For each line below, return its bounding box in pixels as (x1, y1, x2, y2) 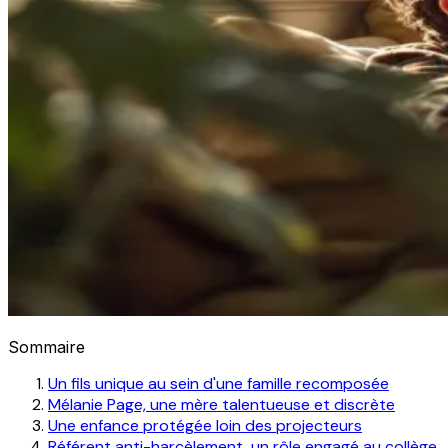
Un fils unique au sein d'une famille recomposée (48, 372, 389, 394)
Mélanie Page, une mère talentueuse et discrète (48, 393, 395, 415)
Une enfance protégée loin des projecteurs (48, 414, 362, 436)
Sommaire (8, 336, 85, 357)
